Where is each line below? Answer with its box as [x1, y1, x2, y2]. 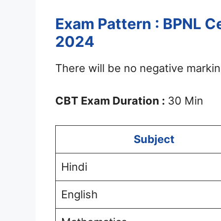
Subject [134, 133, 175, 146]
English [61, 188, 98, 201]
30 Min [168, 94, 203, 108]
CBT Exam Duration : [55, 94, 168, 108]
